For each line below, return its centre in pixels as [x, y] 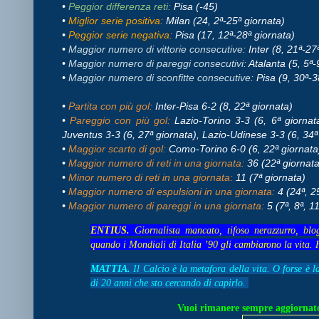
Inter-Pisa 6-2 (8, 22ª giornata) [224, 106]
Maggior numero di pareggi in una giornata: [166, 205]
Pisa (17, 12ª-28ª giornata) [235, 35]
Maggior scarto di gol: [117, 148]
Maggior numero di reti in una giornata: [156, 163]
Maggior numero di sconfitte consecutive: [161, 77]
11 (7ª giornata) [271, 177]
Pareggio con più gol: [120, 120]
